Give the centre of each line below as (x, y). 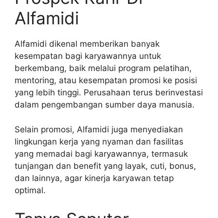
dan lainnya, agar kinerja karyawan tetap (94, 178)
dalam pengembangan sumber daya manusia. (105, 105)
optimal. (30, 190)
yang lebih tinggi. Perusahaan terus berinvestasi (109, 93)
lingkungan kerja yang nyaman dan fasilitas (99, 141)
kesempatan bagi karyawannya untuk (88, 56)
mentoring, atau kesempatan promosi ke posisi (106, 81)
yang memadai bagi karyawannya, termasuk (101, 154)
